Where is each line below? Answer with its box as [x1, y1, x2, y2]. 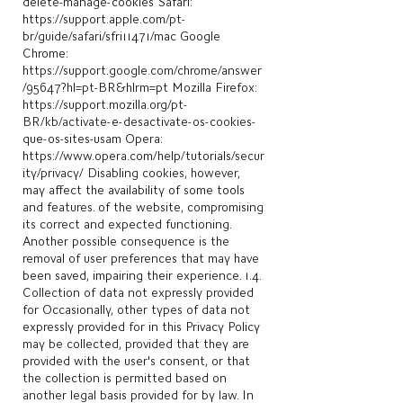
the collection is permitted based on [22, 371, 227, 385]
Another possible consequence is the [22, 234, 229, 248]
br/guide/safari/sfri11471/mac [22, 29, 176, 43]
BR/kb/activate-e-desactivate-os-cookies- [22, 114, 255, 129]
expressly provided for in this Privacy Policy [22, 319, 260, 334]
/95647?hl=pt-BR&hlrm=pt [22, 80, 168, 94]
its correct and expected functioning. [22, 217, 231, 231]
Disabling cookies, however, [84, 166, 240, 180]
